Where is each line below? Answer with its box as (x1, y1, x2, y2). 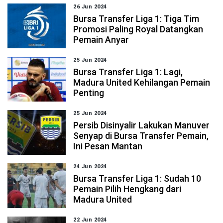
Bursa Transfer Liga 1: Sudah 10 (73, 173, 202, 184)
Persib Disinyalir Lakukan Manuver (73, 120, 210, 130)
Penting (73, 88, 105, 98)
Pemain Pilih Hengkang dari (73, 184, 182, 194)
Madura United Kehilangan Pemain (73, 77, 211, 88)
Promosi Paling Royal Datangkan (73, 24, 204, 34)
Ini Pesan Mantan (73, 141, 143, 151)
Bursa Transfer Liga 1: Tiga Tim (73, 13, 200, 24)
